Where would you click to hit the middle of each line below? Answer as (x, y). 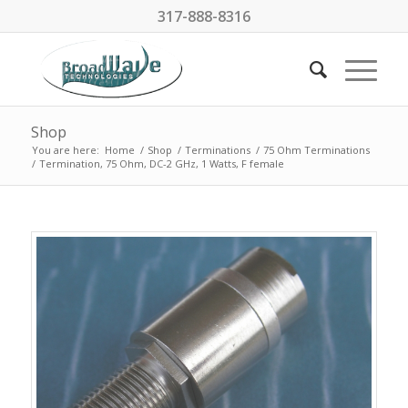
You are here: (65, 150)
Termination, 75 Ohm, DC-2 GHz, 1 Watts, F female (161, 163)
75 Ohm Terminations (316, 150)
